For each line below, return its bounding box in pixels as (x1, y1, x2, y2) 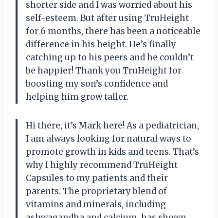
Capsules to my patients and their (26, 173, 168, 184)
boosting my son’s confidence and (26, 78, 168, 90)
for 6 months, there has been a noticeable (26, 26, 200, 37)
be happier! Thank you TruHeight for (26, 65, 182, 76)
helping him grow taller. (26, 91, 128, 103)
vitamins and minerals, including (26, 199, 166, 210)
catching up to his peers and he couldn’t (26, 52, 194, 63)
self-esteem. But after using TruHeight (26, 13, 189, 24)
